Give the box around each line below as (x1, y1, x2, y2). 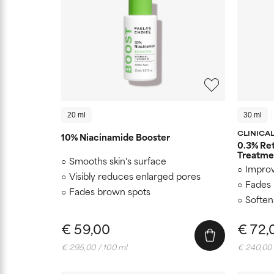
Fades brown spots (69, 183, 150, 198)
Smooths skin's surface (69, 153, 166, 168)
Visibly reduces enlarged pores (69, 168, 201, 183)
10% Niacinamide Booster (61, 129, 170, 144)
